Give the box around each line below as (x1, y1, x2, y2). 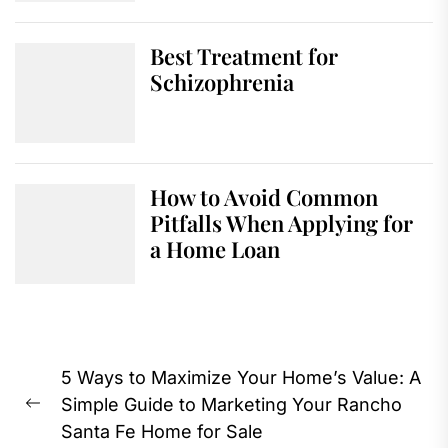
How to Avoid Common (150, 182, 378, 213)
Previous (24, 406, 100, 428)
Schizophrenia (150, 67, 294, 98)
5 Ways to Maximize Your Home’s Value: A (61, 367, 421, 389)
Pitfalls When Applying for (150, 208, 413, 239)
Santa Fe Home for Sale (61, 421, 263, 443)
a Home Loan (150, 234, 280, 265)
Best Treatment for (150, 41, 338, 72)
